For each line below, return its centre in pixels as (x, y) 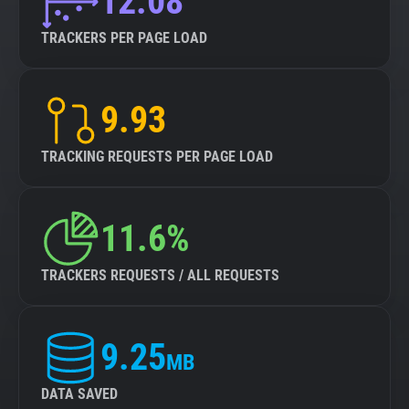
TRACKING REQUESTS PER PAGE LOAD (157, 157)
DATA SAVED (79, 394)
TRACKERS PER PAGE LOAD (124, 38)
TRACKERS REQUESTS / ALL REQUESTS (160, 275)
